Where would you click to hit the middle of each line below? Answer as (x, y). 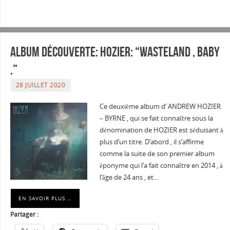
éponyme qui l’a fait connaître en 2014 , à (161, 166)
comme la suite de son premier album (157, 154)
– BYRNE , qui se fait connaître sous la (156, 119)
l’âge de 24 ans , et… (129, 178)
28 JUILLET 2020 (41, 85)
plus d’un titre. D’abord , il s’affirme (151, 142)
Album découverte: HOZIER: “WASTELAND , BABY (115, 52)
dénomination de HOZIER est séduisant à (161, 130)
